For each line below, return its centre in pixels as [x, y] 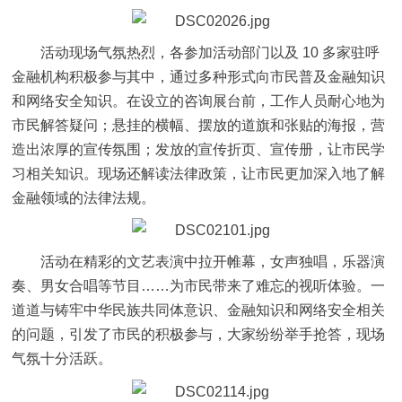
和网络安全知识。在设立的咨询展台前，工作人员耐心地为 [199, 101]
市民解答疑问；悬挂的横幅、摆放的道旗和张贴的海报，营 [199, 126]
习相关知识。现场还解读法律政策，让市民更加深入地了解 [199, 174]
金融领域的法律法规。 [84, 198]
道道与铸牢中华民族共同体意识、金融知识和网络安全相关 [199, 310]
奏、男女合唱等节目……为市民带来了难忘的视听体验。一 [199, 286]
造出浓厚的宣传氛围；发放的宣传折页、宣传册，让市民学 [199, 150]
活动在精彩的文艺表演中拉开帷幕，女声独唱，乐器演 [213, 262]
